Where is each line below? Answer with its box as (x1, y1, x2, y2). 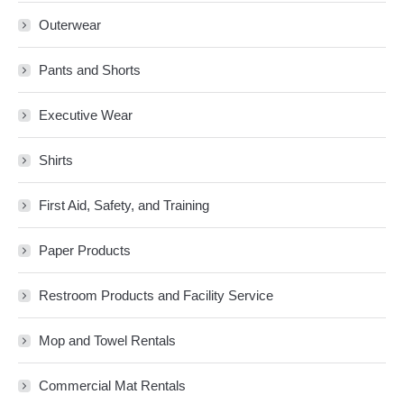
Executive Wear (39, 106, 133, 123)
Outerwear (39, 16, 101, 32)
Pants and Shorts (39, 61, 141, 78)
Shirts (39, 151, 73, 168)
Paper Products (39, 242, 131, 258)
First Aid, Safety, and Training (39, 197, 209, 213)
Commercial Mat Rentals (39, 377, 186, 393)
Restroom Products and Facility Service (39, 287, 273, 303)
